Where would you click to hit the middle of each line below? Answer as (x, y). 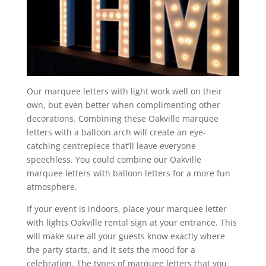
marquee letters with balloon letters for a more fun (128, 173)
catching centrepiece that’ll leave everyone (111, 145)
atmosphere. (52, 186)
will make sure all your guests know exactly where (126, 236)
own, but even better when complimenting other (123, 104)
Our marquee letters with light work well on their (124, 91)
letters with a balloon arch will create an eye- (116, 132)
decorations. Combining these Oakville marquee (122, 118)
